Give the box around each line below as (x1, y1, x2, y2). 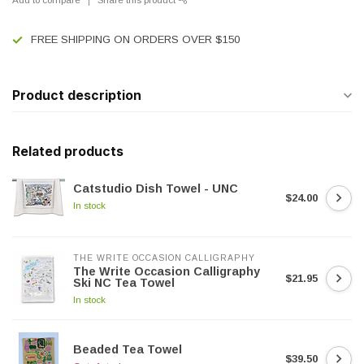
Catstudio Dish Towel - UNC (73, 182, 238, 195)
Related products (12, 144, 123, 159)
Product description (12, 88, 141, 103)
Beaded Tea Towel (73, 343, 182, 356)
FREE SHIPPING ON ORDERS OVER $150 (31, 33, 240, 45)
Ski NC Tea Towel (73, 276, 175, 289)
